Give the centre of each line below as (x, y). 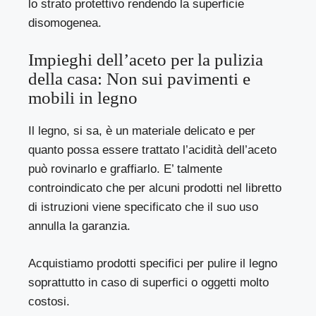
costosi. (49, 301)
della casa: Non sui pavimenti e (139, 79)
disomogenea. (65, 23)
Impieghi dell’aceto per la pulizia (146, 60)
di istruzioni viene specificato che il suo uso (144, 207)
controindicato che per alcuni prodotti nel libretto (155, 188)
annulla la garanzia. (80, 226)
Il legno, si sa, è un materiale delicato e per (142, 131)
